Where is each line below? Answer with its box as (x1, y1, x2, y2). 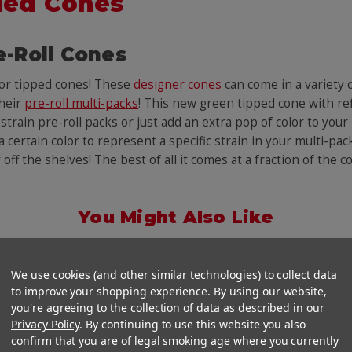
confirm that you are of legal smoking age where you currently (11, 333, 339, 348)
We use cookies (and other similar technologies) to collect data (11, 267, 337, 282)
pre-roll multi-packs (24, 95, 138, 112)
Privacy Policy (11, 317, 80, 332)
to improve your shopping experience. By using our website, (11, 284, 328, 299)
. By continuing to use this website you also (79, 317, 306, 332)
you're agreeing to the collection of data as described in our (11, 300, 324, 315)
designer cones (133, 76, 222, 93)
